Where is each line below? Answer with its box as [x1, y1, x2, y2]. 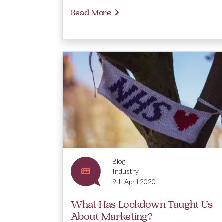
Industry [112, 167, 139, 176]
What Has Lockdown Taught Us [71, 198, 213, 211]
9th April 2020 [112, 177, 156, 186]
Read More [71, 7, 111, 18]
